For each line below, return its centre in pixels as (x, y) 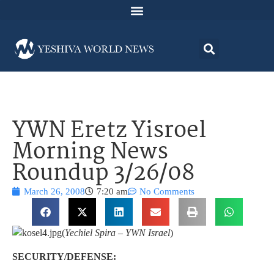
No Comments (167, 192)
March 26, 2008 (54, 192)
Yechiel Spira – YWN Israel (117, 233)
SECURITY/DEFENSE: (64, 256)
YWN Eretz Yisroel (109, 131)
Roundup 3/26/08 (103, 174)
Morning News (90, 153)
